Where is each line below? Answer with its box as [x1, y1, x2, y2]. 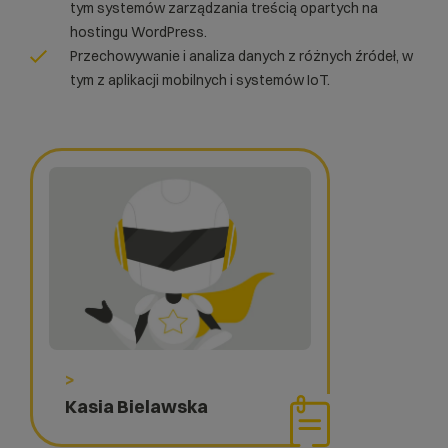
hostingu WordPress [70, 23, 204, 41]
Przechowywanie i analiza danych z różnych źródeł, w [70, 47, 413, 65]
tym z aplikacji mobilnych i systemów [70, 71, 307, 89]
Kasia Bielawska [65, 394, 208, 418]
